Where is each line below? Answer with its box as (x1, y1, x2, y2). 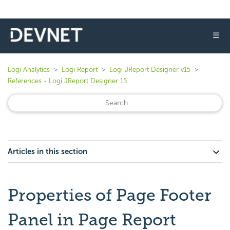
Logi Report (62, 66, 98, 73)
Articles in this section (8, 147, 87, 156)
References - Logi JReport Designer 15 (8, 77, 127, 85)
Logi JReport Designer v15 (109, 66, 190, 73)
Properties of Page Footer (8, 185, 212, 205)
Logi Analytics (8, 66, 50, 73)
